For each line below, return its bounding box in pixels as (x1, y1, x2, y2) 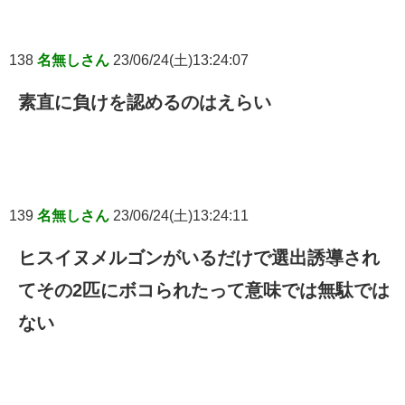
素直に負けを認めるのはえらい (18, 92, 271, 113)
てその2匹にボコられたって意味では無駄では (18, 280, 390, 301)
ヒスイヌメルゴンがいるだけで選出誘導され (18, 248, 380, 268)
